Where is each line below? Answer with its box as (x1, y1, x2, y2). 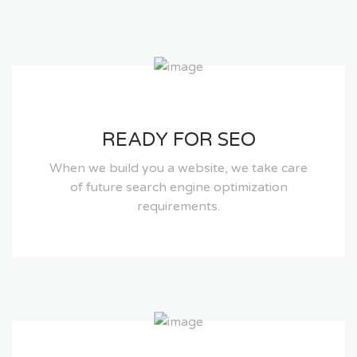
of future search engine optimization (69, 179, 288, 196)
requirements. (137, 198, 220, 215)
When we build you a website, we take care (49, 160, 308, 177)
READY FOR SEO (101, 128, 256, 152)
